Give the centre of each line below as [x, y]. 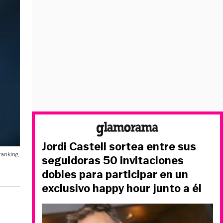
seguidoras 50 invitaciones [113, 161]
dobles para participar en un [115, 174]
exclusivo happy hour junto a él [122, 188]
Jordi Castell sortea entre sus [119, 147]
